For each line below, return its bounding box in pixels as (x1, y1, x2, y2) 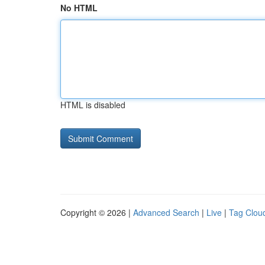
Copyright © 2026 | (60, 206, 133, 218)
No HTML (60, 2, 98, 14)
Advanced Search (133, 206, 199, 218)
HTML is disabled (60, 99, 125, 111)
